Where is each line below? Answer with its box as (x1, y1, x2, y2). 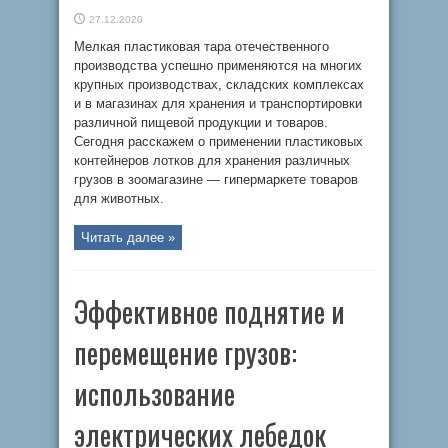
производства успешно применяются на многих (74, 58, 362, 73)
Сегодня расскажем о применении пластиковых (74, 134, 363, 149)
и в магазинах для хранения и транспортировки (74, 96, 362, 111)
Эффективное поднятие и (74, 291, 345, 332)
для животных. (74, 191, 164, 206)
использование (74, 373, 235, 414)
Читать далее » (81, 230, 175, 245)
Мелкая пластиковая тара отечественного (74, 39, 329, 54)
